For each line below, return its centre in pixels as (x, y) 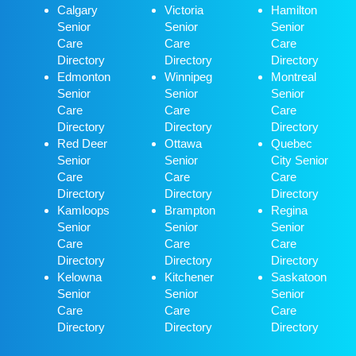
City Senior (300, 161)
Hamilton (294, 10)
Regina (290, 211)
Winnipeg (188, 77)
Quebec (292, 144)
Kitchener (189, 277)
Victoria (184, 10)
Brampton (190, 211)
